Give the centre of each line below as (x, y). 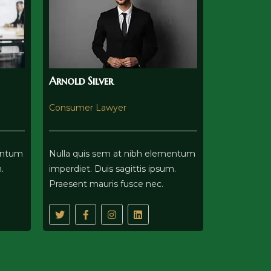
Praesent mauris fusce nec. (106, 184)
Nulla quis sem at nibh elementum (122, 154)
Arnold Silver (81, 81)
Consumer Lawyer (88, 108)
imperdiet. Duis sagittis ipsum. (113, 169)
